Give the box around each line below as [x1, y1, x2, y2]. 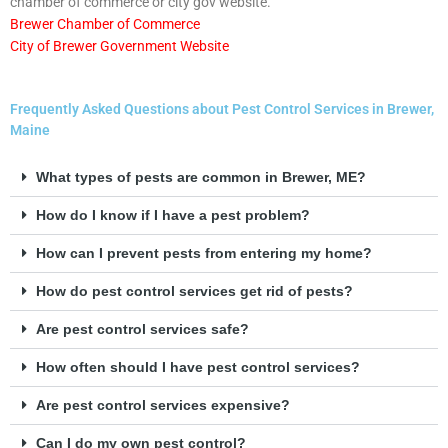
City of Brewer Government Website [10, 38, 229, 55]
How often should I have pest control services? [35, 360, 360, 376]
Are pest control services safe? [35, 322, 249, 338]
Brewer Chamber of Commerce [10, 16, 200, 33]
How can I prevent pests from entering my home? [35, 246, 372, 262]
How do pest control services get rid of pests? [35, 284, 353, 300]
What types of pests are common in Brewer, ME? [35, 170, 366, 186]
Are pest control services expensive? [35, 398, 290, 414]
